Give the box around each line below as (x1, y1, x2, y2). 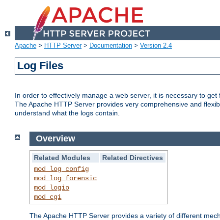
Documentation (89, 42, 132, 50)
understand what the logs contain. (15, 109, 120, 117)
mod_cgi (34, 192, 62, 201)
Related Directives (102, 153, 164, 162)
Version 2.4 (140, 42, 172, 50)
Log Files (17, 59, 64, 72)
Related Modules (34, 153, 91, 162)
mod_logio (34, 183, 70, 192)
